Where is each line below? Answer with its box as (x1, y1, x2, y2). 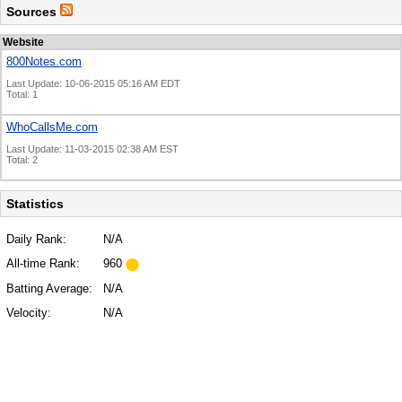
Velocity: (6, 306, 51, 320)
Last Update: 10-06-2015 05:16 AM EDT (6, 78, 180, 90)
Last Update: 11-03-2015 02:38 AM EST (6, 144, 179, 155)
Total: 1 (6, 89, 38, 100)
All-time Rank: (6, 257, 80, 271)
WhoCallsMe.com (6, 120, 98, 135)
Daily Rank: (6, 232, 66, 247)
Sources (6, 4, 60, 20)
